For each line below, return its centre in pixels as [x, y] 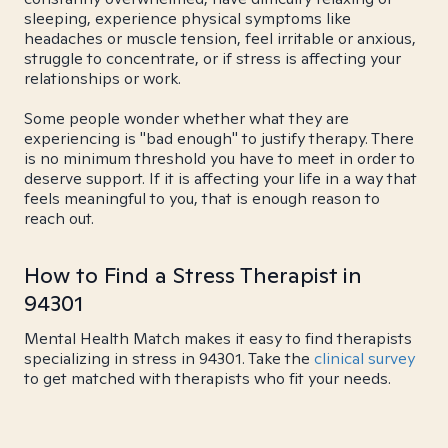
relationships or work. [102, 78]
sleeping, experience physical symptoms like [187, 18]
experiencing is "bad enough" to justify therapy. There [219, 138]
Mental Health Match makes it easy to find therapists [218, 338]
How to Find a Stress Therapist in [193, 275]
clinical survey [364, 358]
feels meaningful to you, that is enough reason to [202, 198]
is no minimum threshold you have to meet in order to [219, 158]
